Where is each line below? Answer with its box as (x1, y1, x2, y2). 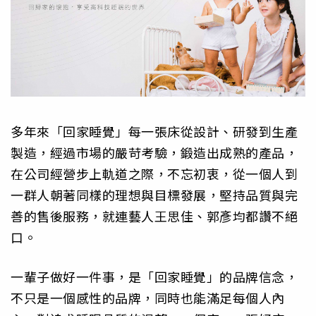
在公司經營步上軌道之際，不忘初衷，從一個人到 (11, 164, 298, 183)
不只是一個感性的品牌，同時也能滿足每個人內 (11, 288, 285, 308)
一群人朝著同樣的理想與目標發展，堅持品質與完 (11, 185, 298, 204)
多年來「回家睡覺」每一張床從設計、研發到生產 (11, 121, 298, 140)
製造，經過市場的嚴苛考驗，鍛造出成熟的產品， (11, 142, 298, 162)
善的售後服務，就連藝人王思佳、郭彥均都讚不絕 (11, 206, 298, 225)
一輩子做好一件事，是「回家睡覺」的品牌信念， (11, 267, 298, 286)
